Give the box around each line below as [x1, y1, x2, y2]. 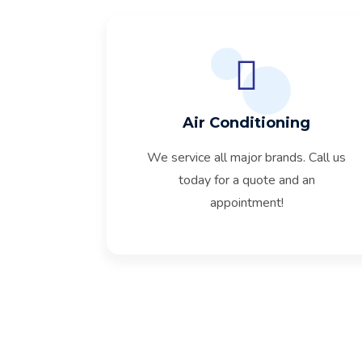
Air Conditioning [183, 114, 311, 132]
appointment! [209, 194, 284, 212]
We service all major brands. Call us [147, 149, 347, 166]
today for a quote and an [178, 171, 315, 189]
